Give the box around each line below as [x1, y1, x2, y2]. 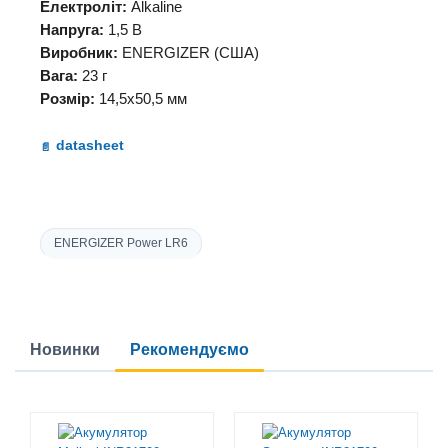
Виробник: [40, 45, 118, 61]
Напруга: [40, 22, 108, 38]
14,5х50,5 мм [99, 91, 187, 107]
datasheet [56, 137, 124, 153]
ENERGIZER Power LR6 [54, 236, 188, 250]
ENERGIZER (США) [118, 45, 259, 61]
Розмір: [40, 91, 99, 107]
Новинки [30, 341, 100, 358]
